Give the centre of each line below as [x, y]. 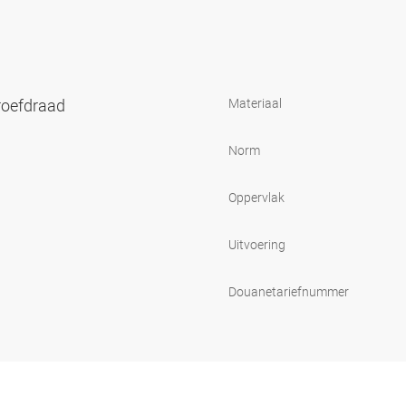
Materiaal [255, 102]
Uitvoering [257, 244]
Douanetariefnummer [289, 291]
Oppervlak [256, 197]
